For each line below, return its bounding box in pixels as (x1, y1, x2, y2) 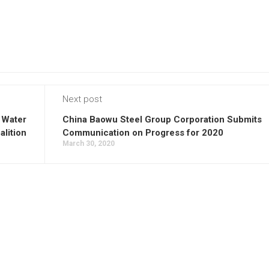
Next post (62, 94, 102, 104)
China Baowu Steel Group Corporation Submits (62, 114, 262, 125)
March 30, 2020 (62, 139, 115, 148)
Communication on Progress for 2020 (62, 127, 223, 138)
